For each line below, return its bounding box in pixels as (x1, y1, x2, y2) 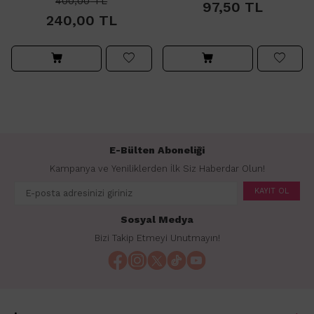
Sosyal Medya (121, 213, 193, 225)
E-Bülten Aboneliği (109, 144, 205, 156)
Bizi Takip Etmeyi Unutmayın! (94, 232, 220, 243)
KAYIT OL (254, 186, 289, 196)
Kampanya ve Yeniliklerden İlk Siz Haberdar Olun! (49, 163, 265, 174)
